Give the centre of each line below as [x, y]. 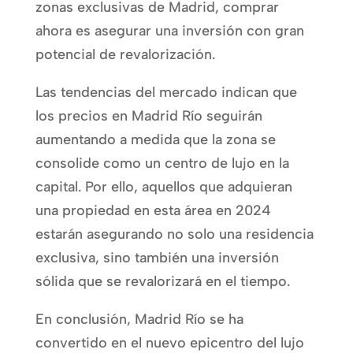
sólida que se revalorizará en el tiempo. [162, 281]
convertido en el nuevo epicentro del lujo [169, 342]
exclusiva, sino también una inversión [157, 257]
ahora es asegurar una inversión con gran [169, 30]
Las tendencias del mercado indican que [166, 92]
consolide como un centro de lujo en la [162, 163]
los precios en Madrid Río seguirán [149, 115]
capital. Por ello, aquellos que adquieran [163, 186]
